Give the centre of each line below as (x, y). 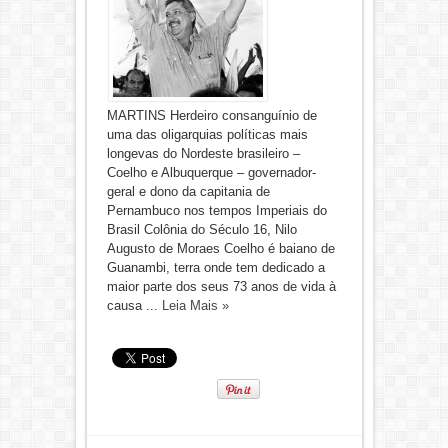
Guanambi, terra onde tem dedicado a (215, 267)
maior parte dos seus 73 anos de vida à (221, 286)
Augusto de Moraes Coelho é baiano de (220, 248)
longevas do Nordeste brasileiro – (203, 153)
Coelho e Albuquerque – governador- (211, 172)
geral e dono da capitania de (188, 191)
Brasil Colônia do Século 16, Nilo (201, 229)
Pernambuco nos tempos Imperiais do (216, 210)
